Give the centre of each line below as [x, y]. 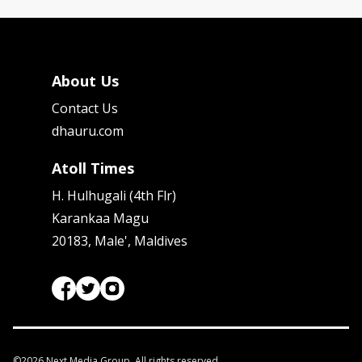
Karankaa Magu [100, 219]
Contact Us [85, 109]
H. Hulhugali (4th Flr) [114, 196]
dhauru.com [88, 131]
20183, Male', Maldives [120, 241]
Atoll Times [93, 168]
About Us [85, 81]
